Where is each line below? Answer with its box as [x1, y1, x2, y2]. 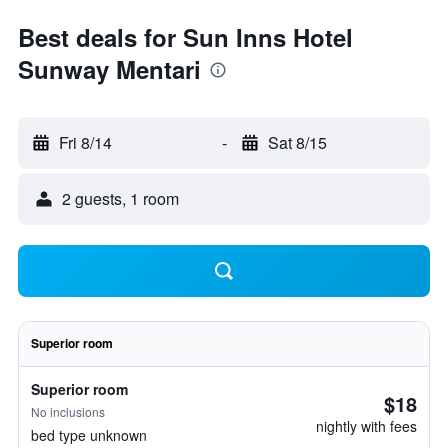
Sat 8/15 [267, 131, 327, 154]
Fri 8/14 [59, 131, 112, 154]
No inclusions [31, 403, 105, 420]
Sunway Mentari [18, 52, 201, 86]
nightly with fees [316, 416, 417, 436]
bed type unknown [31, 425, 147, 445]
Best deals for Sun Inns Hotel [18, 20, 353, 54]
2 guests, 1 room [62, 187, 179, 210]
